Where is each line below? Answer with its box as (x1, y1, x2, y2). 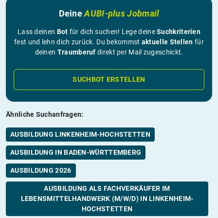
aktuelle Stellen (141, 37, 193, 46)
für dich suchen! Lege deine (68, 27, 157, 36)
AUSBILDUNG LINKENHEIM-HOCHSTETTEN (10, 130, 150, 138)
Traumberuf (57, 48, 96, 56)
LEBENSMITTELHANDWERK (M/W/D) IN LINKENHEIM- (20, 194, 194, 202)
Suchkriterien (157, 27, 201, 36)
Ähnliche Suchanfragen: (6, 110, 84, 118)
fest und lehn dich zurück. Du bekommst (14, 37, 142, 46)
